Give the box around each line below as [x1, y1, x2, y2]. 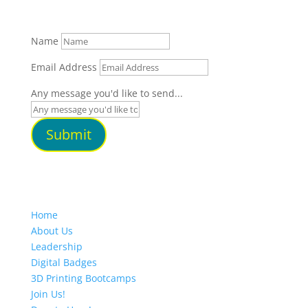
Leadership [30, 240, 82, 254]
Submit [45, 125, 91, 144]
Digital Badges [30, 256, 97, 269]
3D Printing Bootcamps [30, 272, 136, 285]
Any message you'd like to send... [30, 87, 183, 100]
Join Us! [30, 287, 65, 301]
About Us [30, 224, 73, 238]
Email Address [30, 60, 97, 74]
